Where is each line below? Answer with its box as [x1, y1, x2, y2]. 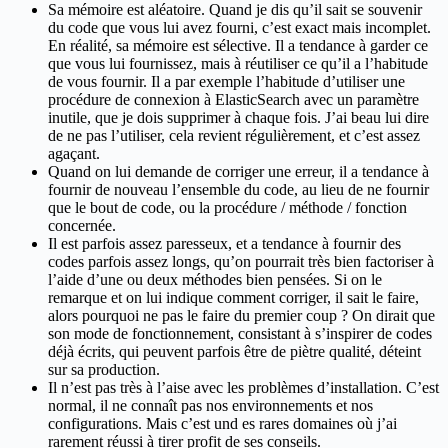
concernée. [48, 217, 116, 235]
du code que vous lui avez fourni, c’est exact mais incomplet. [48, 19, 431, 37]
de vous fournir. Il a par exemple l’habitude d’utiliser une [48, 73, 405, 91]
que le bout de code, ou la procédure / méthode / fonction [48, 199, 407, 217]
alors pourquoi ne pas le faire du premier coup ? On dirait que [48, 307, 435, 325]
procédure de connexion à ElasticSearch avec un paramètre [48, 91, 419, 109]
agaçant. [48, 145, 100, 163]
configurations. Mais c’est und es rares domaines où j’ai [48, 415, 397, 433]
